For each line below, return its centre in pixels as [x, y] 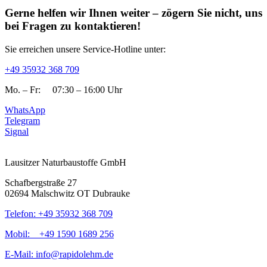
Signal [17, 131]
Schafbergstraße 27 [41, 182]
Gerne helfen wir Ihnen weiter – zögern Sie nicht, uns [133, 13]
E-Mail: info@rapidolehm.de [59, 254]
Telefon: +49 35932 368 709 [59, 213]
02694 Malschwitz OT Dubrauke [67, 193]
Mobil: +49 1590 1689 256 [59, 234]
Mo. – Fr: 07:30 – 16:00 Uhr [63, 89]
